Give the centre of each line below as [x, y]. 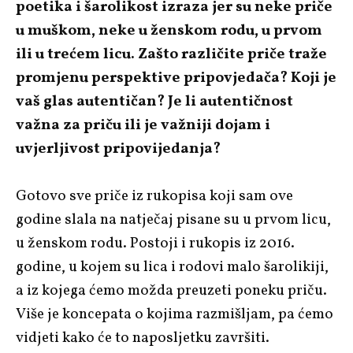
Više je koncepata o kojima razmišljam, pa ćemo [175, 314]
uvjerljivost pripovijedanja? [118, 149]
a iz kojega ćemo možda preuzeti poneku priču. [171, 290]
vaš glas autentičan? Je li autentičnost [154, 101]
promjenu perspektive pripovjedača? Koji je [176, 78]
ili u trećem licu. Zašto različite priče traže [171, 54]
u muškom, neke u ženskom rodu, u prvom [169, 30]
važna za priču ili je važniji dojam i [143, 125]
